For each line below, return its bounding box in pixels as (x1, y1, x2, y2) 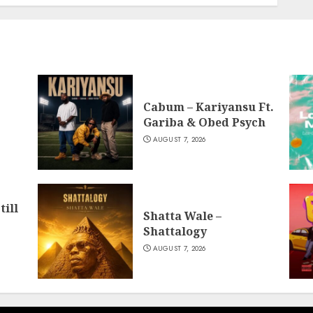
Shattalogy (143, 224, 207, 239)
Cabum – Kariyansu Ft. (143, 99, 274, 115)
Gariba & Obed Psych (143, 115, 265, 130)
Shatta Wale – (143, 208, 221, 224)
